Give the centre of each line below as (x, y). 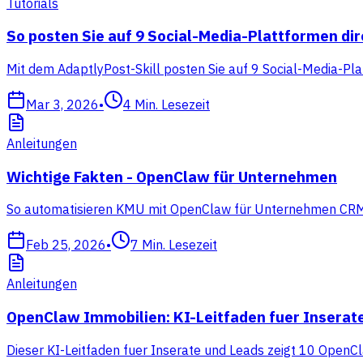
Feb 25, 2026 (66, 245)
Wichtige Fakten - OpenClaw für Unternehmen (172, 176)
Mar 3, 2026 (62, 104)
